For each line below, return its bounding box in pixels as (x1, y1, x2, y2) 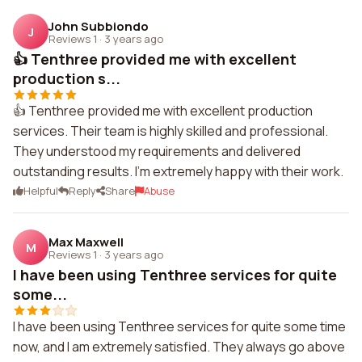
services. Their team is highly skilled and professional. (13, 122, 328, 140)
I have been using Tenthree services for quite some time (13, 318, 346, 335)
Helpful (23, 183, 58, 198)
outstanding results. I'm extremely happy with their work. (13, 162, 343, 180)
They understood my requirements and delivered (13, 142, 301, 160)
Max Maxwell (48, 233, 124, 250)
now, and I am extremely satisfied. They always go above (13, 338, 345, 356)
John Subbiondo (48, 17, 149, 35)
